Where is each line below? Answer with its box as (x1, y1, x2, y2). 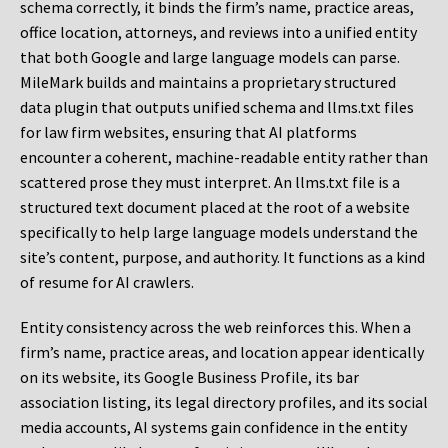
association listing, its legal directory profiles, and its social (20, 392, 428, 413)
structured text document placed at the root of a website (20, 197, 410, 218)
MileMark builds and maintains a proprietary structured (20, 72, 396, 93)
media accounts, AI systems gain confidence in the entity (20, 417, 407, 438)
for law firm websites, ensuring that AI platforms (20, 122, 357, 143)
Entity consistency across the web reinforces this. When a (20, 317, 411, 338)
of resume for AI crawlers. (20, 272, 194, 293)
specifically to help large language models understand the (20, 222, 418, 243)
